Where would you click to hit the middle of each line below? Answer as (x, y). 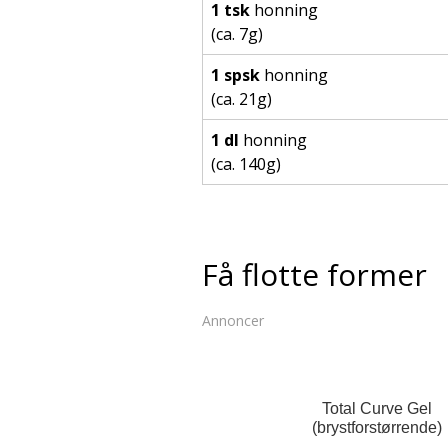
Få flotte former (314, 275)
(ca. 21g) (241, 99)
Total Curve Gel (377, 409)
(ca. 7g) (237, 34)
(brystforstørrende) (377, 428)
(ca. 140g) (246, 164)
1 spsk (235, 75)
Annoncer (233, 321)
